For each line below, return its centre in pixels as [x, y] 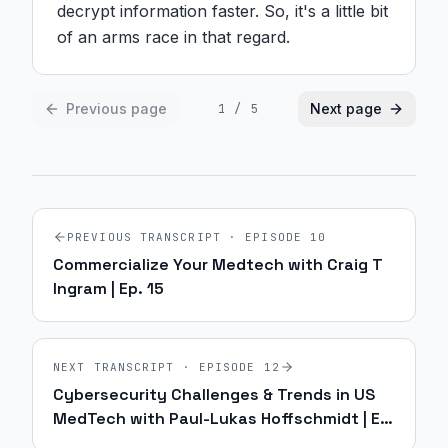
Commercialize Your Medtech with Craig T [218, 264]
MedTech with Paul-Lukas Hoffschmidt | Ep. [224, 418]
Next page [345, 108]
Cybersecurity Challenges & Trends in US [214, 394]
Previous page [116, 108]
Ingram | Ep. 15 [108, 288]
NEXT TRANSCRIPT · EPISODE [158, 367]
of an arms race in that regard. [173, 37]
